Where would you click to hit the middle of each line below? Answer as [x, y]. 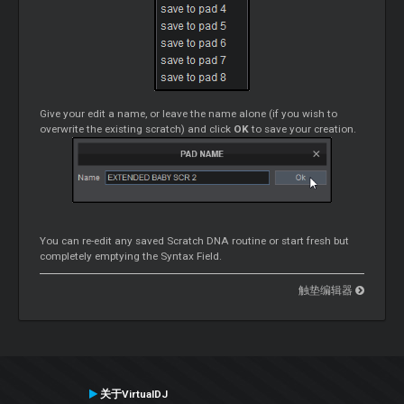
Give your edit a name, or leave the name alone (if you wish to [189, 114]
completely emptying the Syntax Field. [131, 257]
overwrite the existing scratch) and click [137, 129]
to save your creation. [303, 129]
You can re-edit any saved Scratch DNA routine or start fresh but [195, 241]
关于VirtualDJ [132, 394]
